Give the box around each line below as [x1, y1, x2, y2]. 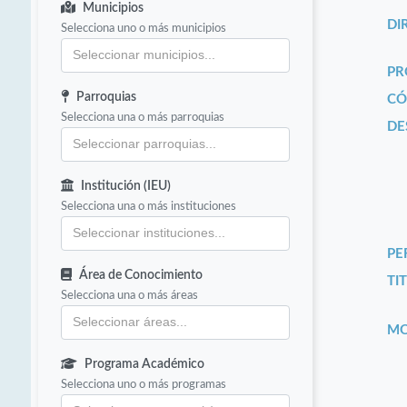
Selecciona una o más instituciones [61, 200, 237, 213]
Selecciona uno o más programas [61, 378, 227, 392]
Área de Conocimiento [79, 269, 203, 283]
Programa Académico [84, 358, 205, 372]
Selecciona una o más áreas [61, 289, 199, 303]
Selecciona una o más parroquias [61, 111, 225, 124]
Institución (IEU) [81, 180, 172, 194]
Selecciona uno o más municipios [61, 22, 227, 35]
